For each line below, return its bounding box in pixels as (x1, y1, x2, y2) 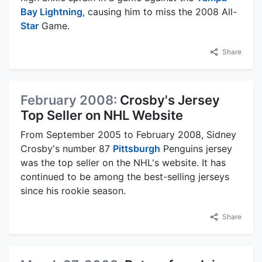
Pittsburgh (113, 142, 160, 154)
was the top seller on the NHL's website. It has (20, 156, 226, 168)
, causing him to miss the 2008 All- (82, 5, 237, 18)
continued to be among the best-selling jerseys (20, 170, 229, 182)
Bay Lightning (20, 5, 82, 18)
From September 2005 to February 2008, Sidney (20, 128, 236, 140)
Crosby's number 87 (20, 142, 113, 154)
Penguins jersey (160, 142, 232, 154)
